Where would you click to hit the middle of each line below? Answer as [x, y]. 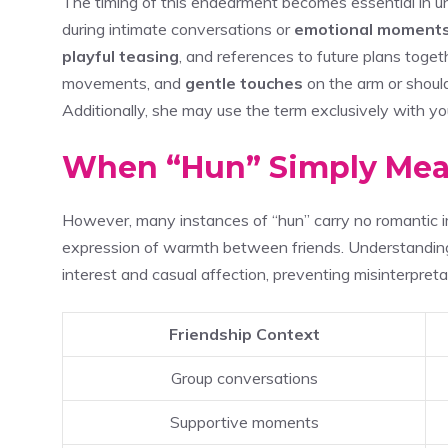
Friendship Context [244, 333]
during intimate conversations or [178, 28]
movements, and [123, 82]
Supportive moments [244, 421]
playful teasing [120, 55]
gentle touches [244, 82]
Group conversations [244, 377]
